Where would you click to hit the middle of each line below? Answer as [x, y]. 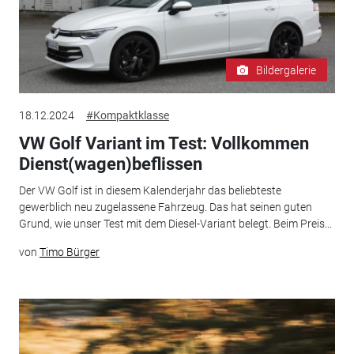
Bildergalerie [286, 70]
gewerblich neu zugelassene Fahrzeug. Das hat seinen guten [165, 207]
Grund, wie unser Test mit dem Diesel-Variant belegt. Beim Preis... [175, 224]
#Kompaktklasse [127, 115]
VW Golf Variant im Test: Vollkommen [164, 143]
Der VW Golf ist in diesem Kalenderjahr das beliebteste [150, 191]
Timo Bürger [69, 252]
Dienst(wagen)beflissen [110, 164]
